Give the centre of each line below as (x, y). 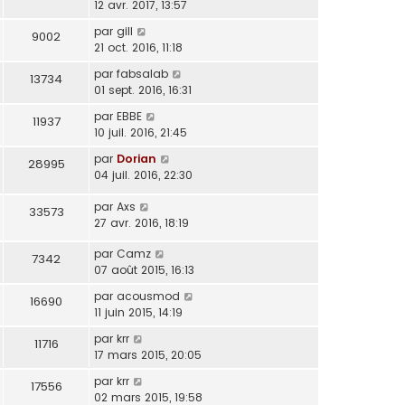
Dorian (137, 159)
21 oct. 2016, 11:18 (138, 48)
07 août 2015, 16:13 (144, 270)
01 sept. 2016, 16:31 (143, 90)
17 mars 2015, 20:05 (148, 355)
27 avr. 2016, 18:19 (141, 222)
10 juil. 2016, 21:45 (141, 133)
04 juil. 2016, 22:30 (143, 175)
